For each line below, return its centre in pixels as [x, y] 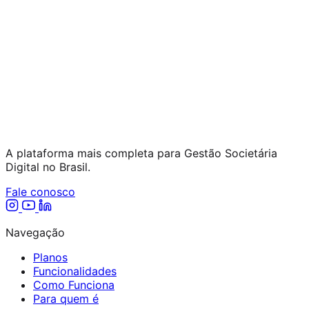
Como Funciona [74, 285]
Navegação [35, 232]
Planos [50, 257]
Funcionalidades [75, 271]
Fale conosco [40, 191]
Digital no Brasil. [48, 167]
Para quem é [66, 298]
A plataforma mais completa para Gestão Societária [141, 153]
